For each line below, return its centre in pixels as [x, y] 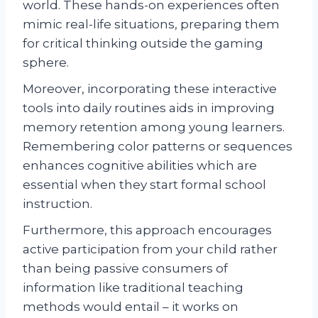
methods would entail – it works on [131, 306]
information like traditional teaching [133, 287]
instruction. [57, 203]
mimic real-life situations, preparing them [151, 24]
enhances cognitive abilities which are [140, 165]
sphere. [46, 62]
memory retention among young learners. [154, 127]
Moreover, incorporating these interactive [150, 88]
